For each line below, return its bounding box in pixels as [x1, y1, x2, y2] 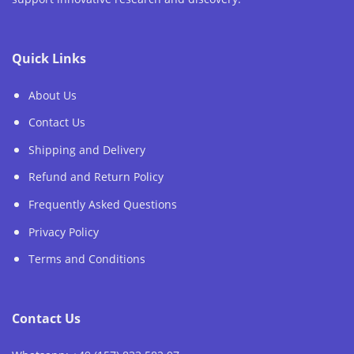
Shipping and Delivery [28, 141, 145, 157]
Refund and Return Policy [28, 169, 164, 185]
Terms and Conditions [28, 251, 145, 267]
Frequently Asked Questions [28, 197, 177, 213]
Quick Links [12, 49, 86, 67]
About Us [28, 87, 77, 103]
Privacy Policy [28, 224, 99, 239]
